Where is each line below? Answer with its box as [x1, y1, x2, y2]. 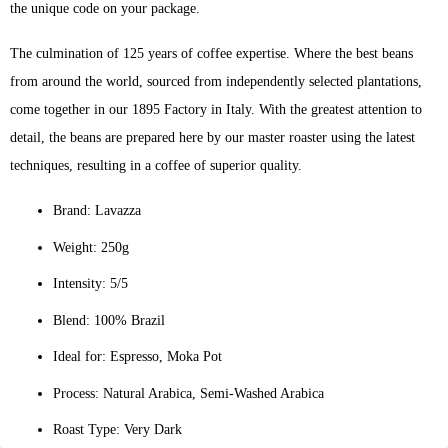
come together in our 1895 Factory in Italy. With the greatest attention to [10, 102, 423, 118]
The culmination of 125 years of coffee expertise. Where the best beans [10, 46, 414, 62]
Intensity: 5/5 [52, 276, 128, 292]
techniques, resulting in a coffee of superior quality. [10, 158, 303, 174]
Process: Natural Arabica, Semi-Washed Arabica [52, 385, 324, 401]
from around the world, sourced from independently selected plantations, [10, 74, 423, 90]
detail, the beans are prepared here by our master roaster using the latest [10, 130, 416, 146]
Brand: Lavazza [52, 203, 141, 219]
